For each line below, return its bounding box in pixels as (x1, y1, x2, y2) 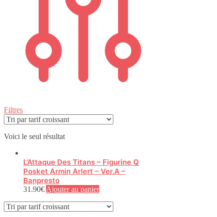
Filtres (4, 106, 23, 114)
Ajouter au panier (46, 185, 99, 194)
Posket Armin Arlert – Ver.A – (23, 167, 125, 176)
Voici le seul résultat (4, 132, 65, 141)
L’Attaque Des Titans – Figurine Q (23, 157, 139, 167)
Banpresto (23, 176, 60, 186)
